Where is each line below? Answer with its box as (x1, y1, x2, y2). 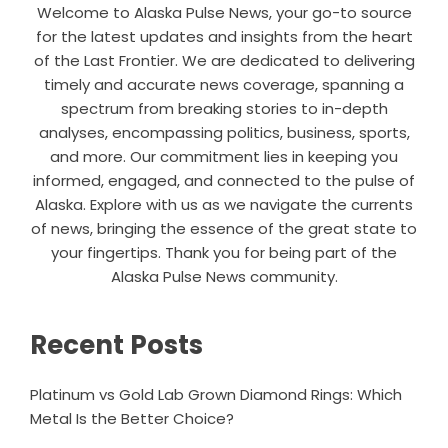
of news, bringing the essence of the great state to (31, 218, 417, 240)
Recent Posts (30, 327, 203, 364)
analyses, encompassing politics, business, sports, (38, 122, 410, 144)
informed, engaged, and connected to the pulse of (33, 170, 415, 192)
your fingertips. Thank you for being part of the (51, 242, 397, 264)
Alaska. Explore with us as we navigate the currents (35, 194, 413, 216)
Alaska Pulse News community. (110, 266, 338, 288)
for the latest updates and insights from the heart (35, 26, 413, 48)
